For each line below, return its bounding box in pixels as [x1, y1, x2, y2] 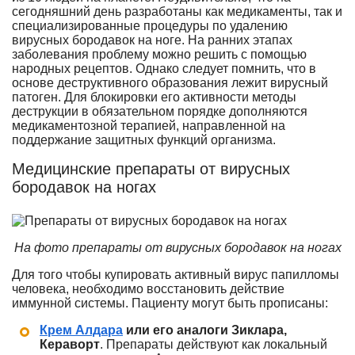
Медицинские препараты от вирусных [12, 160, 290, 177]
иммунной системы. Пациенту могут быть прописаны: [12, 296, 328, 310]
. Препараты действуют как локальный [100, 338, 327, 351]
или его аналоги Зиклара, [123, 323, 287, 337]
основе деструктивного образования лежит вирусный [12, 76, 328, 90]
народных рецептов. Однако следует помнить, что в [12, 62, 316, 75]
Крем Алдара [40, 323, 123, 337]
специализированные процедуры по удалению [12, 19, 288, 32]
